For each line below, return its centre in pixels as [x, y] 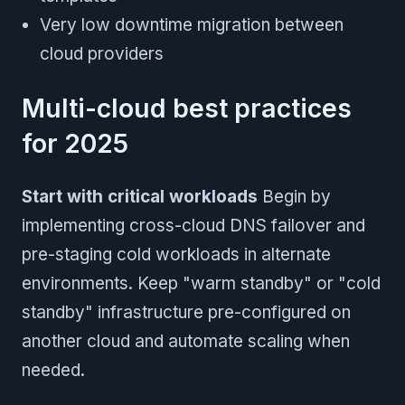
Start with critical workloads [140, 196]
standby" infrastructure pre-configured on [186, 312]
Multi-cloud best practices [187, 108]
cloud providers [102, 53]
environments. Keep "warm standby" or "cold [201, 283]
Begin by [294, 196]
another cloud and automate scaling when [186, 341]
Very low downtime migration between [192, 24]
